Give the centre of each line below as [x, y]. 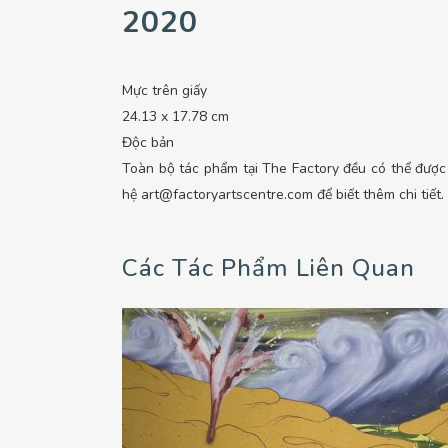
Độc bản [148, 142]
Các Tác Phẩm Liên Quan [268, 267]
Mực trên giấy [166, 90]
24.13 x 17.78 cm [175, 116]
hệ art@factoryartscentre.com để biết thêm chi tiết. [283, 194]
